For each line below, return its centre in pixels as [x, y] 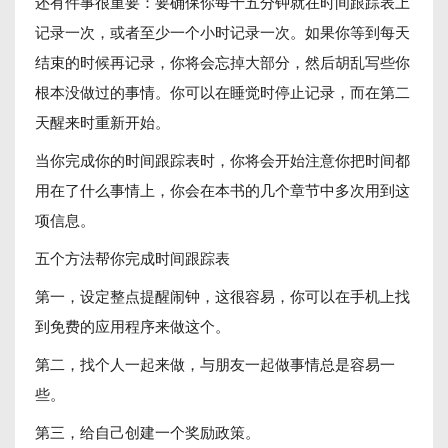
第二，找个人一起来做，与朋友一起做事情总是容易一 [215, 363]
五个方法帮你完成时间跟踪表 [132, 257]
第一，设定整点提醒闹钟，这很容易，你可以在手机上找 [222, 295]
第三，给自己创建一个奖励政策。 [147, 431]
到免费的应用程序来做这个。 [132, 325]
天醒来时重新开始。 [102, 121]
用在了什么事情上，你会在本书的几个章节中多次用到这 [222, 189]
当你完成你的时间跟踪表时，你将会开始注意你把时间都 [222, 159]
